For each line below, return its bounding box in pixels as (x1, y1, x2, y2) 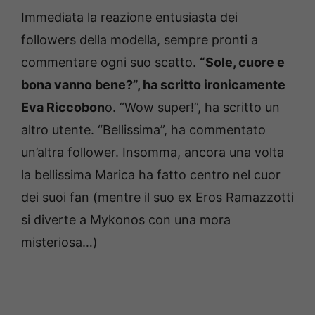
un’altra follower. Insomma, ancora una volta (21, 144, 284, 160)
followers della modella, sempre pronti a (21, 32, 258, 47)
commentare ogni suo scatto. (21, 54, 200, 70)
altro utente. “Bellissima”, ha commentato (21, 122, 266, 137)
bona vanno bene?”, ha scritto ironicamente (21, 77, 285, 92)
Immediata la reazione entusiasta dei (21, 9, 238, 25)
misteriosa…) (21, 234, 98, 250)
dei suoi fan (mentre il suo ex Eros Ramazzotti (21, 189, 294, 205)
